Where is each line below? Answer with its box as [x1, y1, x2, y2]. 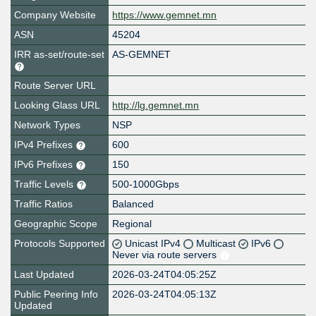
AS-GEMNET [112, 49, 171, 61]
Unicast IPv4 [125, 238, 184, 250]
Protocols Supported [14, 238, 105, 250]
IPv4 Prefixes [14, 139, 75, 151]
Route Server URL [14, 80, 96, 92]
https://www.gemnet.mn [112, 9, 217, 21]
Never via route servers [112, 249, 220, 261]
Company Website [14, 9, 96, 21]
